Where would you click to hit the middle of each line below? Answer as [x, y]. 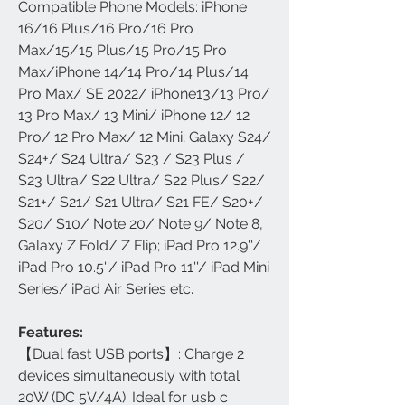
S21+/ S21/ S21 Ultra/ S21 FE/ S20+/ [141, 202]
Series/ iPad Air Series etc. [106, 288]
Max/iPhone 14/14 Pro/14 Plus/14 [133, 71]
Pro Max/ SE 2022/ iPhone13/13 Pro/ [144, 93]
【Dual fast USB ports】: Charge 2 [131, 353]
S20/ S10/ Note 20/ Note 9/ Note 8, [141, 223]
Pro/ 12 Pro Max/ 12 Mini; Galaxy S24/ [145, 137]
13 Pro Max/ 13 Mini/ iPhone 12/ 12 [134, 115]
